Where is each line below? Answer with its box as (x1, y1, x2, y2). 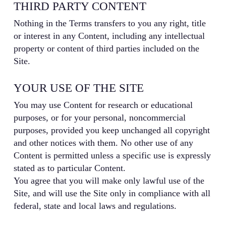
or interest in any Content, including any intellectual (13, 31, 205, 41)
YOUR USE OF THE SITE (13, 81, 144, 95)
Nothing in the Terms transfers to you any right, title (13, 18, 206, 29)
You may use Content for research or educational (13, 100, 193, 110)
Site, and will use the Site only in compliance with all (13, 188, 210, 199)
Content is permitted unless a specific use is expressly (13, 150, 211, 161)
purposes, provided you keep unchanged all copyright (13, 125, 210, 136)
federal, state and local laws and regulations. (13, 201, 177, 211)
